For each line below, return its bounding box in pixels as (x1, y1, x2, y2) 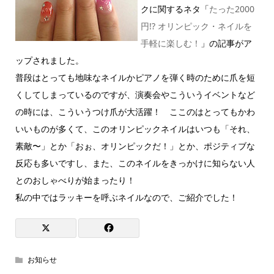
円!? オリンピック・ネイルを (140, 20, 252, 32)
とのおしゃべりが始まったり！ (15, 174, 144, 186)
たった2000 (209, 3, 254, 15)
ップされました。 (15, 54, 84, 66)
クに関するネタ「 (140, 3, 209, 15)
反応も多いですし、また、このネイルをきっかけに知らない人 (15, 157, 255, 169)
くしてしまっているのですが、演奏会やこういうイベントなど (15, 89, 255, 100)
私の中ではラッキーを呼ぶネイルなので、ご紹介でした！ (15, 191, 238, 203)
